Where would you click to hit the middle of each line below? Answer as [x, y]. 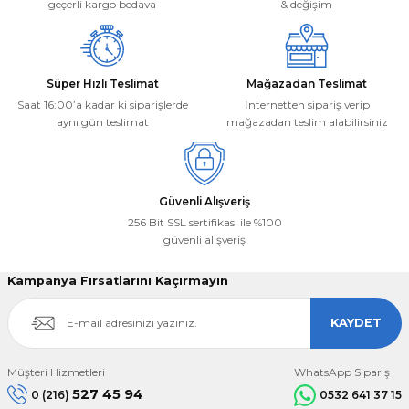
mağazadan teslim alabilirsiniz [307, 121]
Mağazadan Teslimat [307, 83]
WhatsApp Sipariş [342, 372]
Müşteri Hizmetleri [56, 372]
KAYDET [356, 322]
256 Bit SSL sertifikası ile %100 [204, 222]
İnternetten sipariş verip [307, 104]
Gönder [204, 53]
